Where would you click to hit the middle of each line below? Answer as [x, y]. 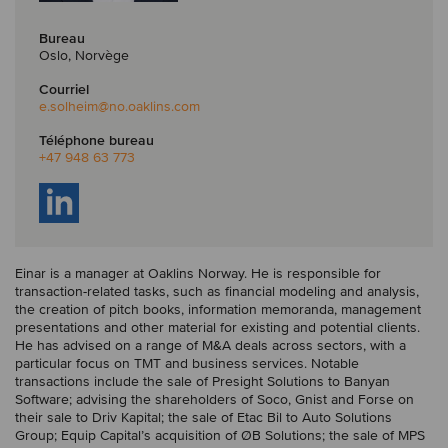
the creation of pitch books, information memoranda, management [218, 309]
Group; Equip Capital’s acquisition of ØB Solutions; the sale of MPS [220, 435]
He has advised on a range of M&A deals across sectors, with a [210, 345]
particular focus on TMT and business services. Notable [187, 363]
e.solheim [68, 106]
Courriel [64, 89]
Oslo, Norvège [84, 55]
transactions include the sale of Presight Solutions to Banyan [202, 381]
